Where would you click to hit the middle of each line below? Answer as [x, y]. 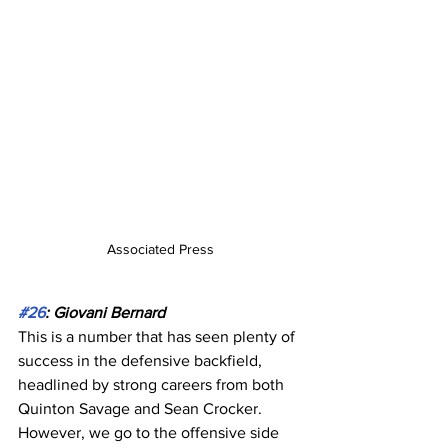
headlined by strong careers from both [153, 385]
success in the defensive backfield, [142, 361]
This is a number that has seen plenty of [158, 337]
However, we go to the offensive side [150, 433]
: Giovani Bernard [105, 313]
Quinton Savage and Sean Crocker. [142, 409]
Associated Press [160, 249]
